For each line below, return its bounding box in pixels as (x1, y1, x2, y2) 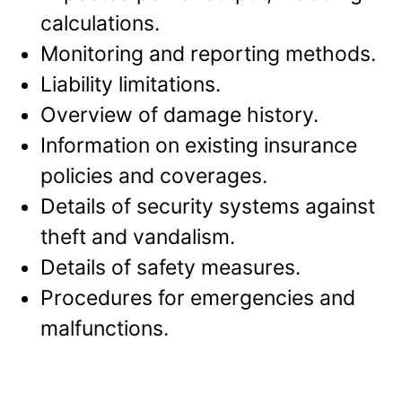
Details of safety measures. (40, 255, 301, 281)
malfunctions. (40, 316, 169, 342)
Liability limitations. (40, 72, 221, 98)
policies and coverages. (40, 163, 267, 189)
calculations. (40, 11, 160, 37)
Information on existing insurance (40, 133, 357, 159)
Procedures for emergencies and (40, 285, 355, 311)
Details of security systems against (40, 194, 375, 220)
